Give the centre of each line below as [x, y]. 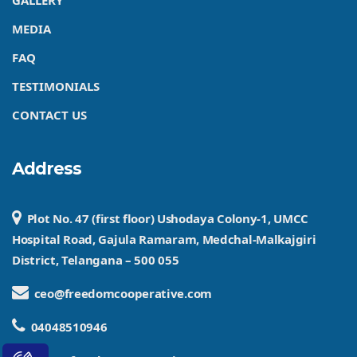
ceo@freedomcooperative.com [123, 294]
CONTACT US [49, 115]
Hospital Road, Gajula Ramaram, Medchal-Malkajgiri [164, 239]
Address [47, 169]
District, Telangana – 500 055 [96, 260]
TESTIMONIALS [56, 86]
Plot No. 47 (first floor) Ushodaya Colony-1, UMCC [168, 219]
